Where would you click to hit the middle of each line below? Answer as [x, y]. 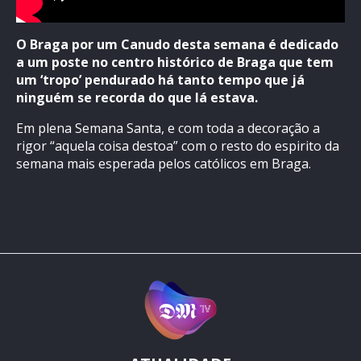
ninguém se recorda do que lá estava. [137, 98]
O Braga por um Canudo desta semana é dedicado [177, 45]
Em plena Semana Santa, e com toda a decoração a [168, 129]
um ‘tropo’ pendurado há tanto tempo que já [160, 80]
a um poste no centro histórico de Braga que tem [175, 62]
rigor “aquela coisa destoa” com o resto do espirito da [178, 146]
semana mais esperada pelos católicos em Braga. [164, 164]
